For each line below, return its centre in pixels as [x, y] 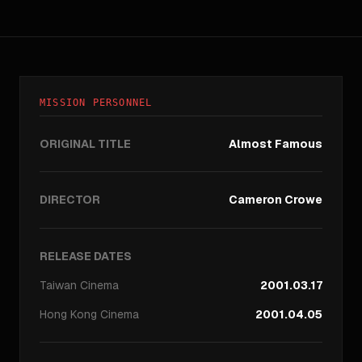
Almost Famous [276, 144]
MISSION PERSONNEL [96, 103]
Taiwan [58, 285]
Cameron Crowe [276, 200]
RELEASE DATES [86, 256]
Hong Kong [68, 314]
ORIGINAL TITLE [85, 144]
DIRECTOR [70, 200]
